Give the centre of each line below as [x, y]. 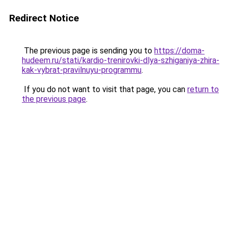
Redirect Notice [44, 18]
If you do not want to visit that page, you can [105, 89]
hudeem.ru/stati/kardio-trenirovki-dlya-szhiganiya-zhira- [121, 60]
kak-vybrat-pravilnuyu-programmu [82, 70]
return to [203, 89]
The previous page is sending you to [88, 51]
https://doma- [179, 51]
